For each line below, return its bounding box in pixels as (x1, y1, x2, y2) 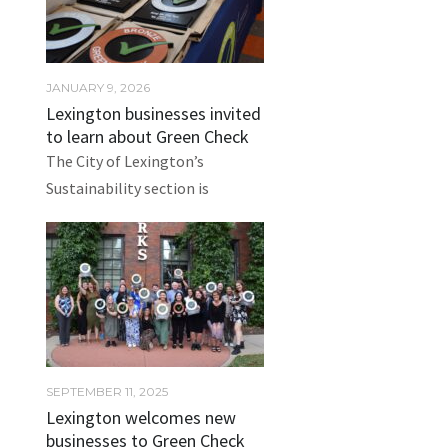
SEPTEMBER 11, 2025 (46, 384, 168, 399)
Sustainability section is (46, 178, 209, 198)
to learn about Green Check (46, 125, 249, 148)
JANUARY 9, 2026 (46, 80, 150, 95)
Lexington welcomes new (46, 406, 236, 429)
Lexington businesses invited (46, 102, 261, 125)
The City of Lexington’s (46, 151, 204, 171)
